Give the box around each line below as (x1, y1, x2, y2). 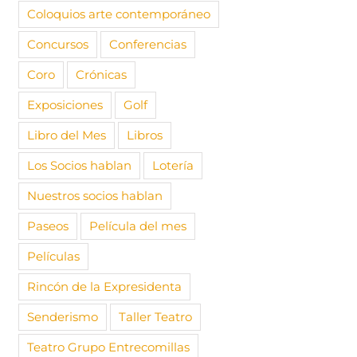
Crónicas (76, 66, 127, 82)
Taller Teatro (119, 308, 193, 324)
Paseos (27, 218, 69, 233)
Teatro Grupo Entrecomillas (27, 339, 190, 355)
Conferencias (109, 36, 187, 52)
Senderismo (27, 308, 99, 324)
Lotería (152, 157, 194, 173)
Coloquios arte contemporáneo (27, 6, 211, 22)
